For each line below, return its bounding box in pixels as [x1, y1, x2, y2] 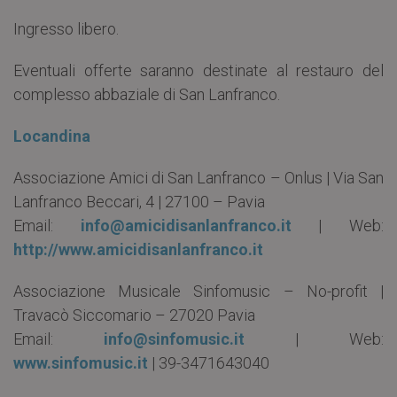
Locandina [13, 126, 90, 145]
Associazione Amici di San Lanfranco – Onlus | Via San [13, 167, 384, 187]
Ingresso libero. [13, 19, 119, 38]
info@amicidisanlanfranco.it [80, 215, 292, 235]
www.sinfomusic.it [13, 353, 148, 372]
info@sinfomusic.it [104, 329, 245, 348]
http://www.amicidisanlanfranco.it [13, 239, 263, 259]
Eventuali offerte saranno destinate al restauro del [13, 60, 384, 80]
